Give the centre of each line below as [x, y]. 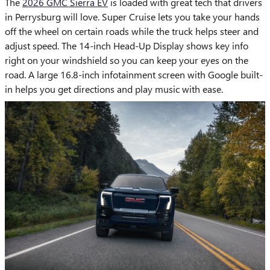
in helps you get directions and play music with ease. [114, 89]
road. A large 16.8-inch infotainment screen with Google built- [134, 75]
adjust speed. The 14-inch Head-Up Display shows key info [127, 46]
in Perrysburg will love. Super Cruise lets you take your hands [132, 17]
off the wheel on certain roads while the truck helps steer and [132, 31]
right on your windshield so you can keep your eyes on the [127, 60]
